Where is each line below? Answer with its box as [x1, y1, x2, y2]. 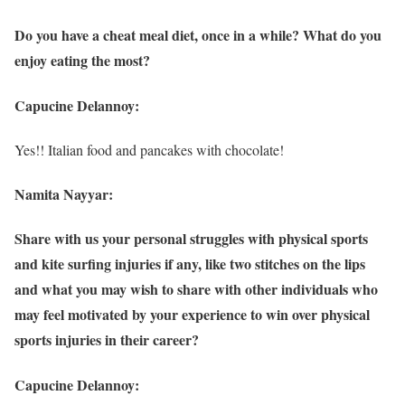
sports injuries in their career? [14, 329, 199, 351]
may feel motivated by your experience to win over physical [14, 304, 370, 325]
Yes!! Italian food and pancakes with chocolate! [14, 139, 284, 159]
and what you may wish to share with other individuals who [14, 278, 378, 300]
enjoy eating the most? [14, 50, 150, 71]
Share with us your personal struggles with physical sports [14, 228, 368, 250]
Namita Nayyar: [14, 184, 113, 205]
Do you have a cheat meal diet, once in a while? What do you [14, 24, 381, 46]
